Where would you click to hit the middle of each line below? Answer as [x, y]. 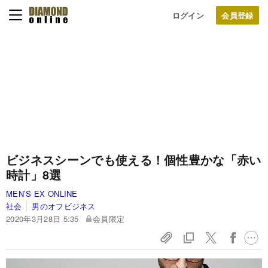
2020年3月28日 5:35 [42, 219]
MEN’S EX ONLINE [42, 194]
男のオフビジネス [64, 206]
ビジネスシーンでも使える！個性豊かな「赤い [134, 159]
